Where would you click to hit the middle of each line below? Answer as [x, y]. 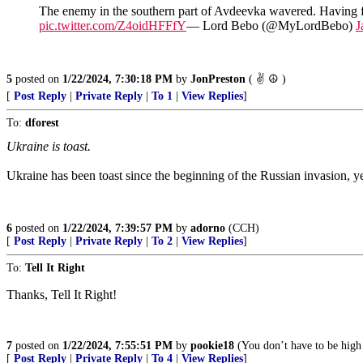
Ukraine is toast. [49, 146]
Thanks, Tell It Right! [62, 295]
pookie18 [212, 346]
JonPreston [218, 79]
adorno [208, 228]
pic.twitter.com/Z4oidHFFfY [113, 26]
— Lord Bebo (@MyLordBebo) [271, 26]
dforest [42, 123]
